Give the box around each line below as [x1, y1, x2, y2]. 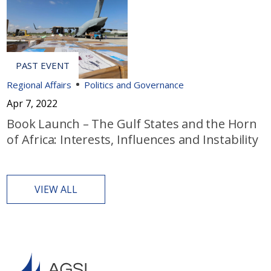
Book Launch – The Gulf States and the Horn [7, 115, 257, 132]
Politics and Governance [84, 78, 184, 91]
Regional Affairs [7, 78, 72, 91]
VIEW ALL [34, 182, 78, 196]
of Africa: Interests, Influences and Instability [7, 131, 258, 148]
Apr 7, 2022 [7, 96, 58, 110]
